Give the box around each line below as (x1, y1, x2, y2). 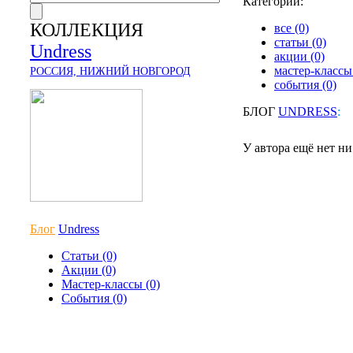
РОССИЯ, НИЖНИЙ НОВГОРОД (30, 65, 191, 77)
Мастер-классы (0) (61, 277, 160, 291)
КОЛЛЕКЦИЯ (30, 20, 143, 40)
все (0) (274, 21, 309, 35)
